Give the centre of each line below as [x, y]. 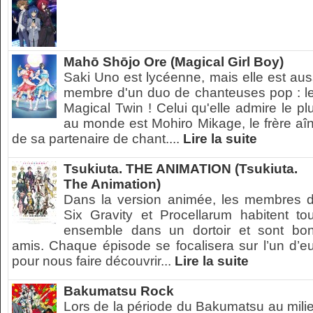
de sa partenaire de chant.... [97, 139]
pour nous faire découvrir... [93, 261]
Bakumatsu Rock [119, 291]
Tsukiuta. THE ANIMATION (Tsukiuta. [181, 169]
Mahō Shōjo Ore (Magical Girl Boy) [174, 62]
